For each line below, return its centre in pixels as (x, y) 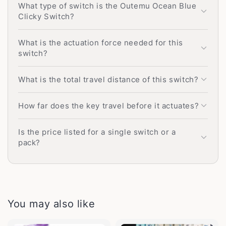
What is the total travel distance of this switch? (108, 79)
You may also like (51, 204)
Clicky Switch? (46, 16)
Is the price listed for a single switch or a (97, 132)
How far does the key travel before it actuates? (109, 105)
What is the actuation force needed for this (101, 42)
